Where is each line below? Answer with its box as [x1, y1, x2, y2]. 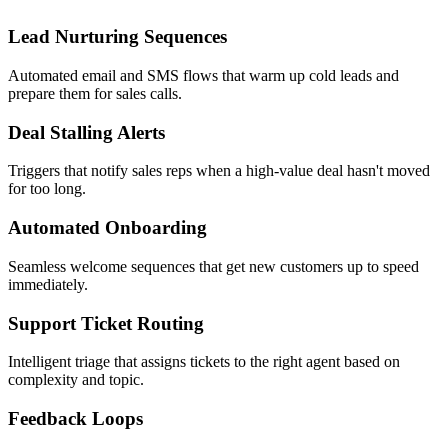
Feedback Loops [8, 408, 143, 429]
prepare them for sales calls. [8, 84, 182, 102]
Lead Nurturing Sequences [8, 26, 227, 48]
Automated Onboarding [8, 217, 207, 239]
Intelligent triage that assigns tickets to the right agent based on [8, 353, 400, 371]
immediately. [8, 275, 88, 293]
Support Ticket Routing [8, 312, 204, 334]
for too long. [8, 180, 86, 198]
